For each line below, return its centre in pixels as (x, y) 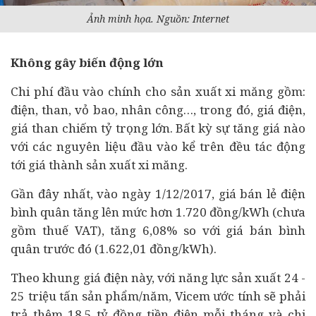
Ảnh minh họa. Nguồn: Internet (158, 19)
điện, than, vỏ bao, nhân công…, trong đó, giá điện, (158, 110)
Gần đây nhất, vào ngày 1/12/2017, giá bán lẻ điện (158, 194)
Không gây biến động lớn (87, 62)
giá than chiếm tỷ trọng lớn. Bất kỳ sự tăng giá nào (158, 128)
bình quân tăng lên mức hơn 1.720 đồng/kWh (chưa (158, 212)
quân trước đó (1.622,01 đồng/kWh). (114, 249)
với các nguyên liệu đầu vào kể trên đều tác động (158, 146)
